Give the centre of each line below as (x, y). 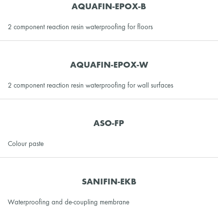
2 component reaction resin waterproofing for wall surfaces (91, 85)
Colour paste (26, 144)
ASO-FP (109, 124)
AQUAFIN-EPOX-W (109, 65)
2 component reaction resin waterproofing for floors (81, 27)
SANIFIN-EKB (109, 182)
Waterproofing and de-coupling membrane (69, 202)
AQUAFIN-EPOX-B (109, 7)
